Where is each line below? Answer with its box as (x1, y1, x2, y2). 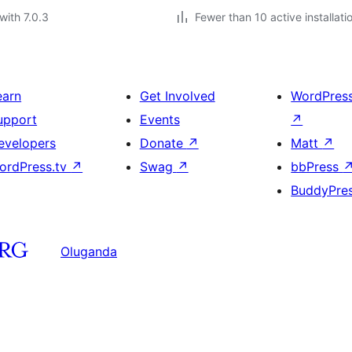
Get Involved (139, 88, 215, 104)
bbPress (291, 159, 343, 174)
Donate (139, 135, 187, 151)
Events (139, 112, 180, 127)
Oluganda (60, 243, 117, 259)
